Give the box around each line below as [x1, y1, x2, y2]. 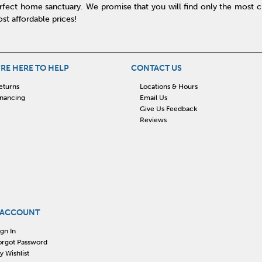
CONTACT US [131, 63, 182, 74]
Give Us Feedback [139, 104, 197, 113]
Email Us [139, 93, 167, 102]
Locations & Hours [139, 82, 198, 91]
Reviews [139, 115, 167, 124]
